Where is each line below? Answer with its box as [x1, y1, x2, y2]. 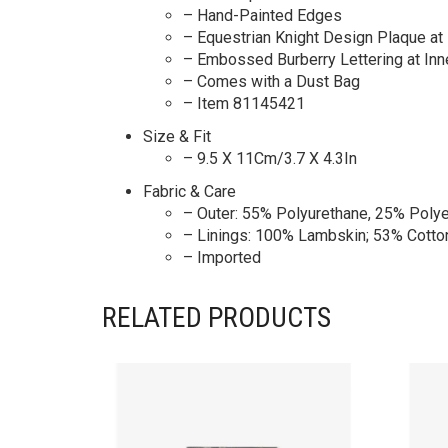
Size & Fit [143, 127, 211, 147]
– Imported [183, 248, 261, 268]
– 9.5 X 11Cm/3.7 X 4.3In [183, 149, 357, 169]
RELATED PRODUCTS [102, 301, 331, 335]
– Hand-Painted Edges [183, 6, 342, 26]
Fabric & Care [143, 182, 236, 202]
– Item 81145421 [183, 94, 305, 114]
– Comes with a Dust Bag [183, 72, 360, 92]
